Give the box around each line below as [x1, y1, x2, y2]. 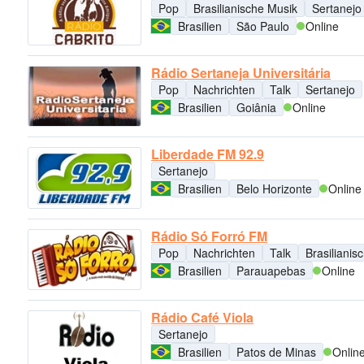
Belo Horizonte [236, 180, 312, 197]
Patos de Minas [236, 343, 316, 360]
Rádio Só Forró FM [151, 226, 267, 245]
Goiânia [236, 99, 276, 115]
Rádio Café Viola [151, 307, 253, 327]
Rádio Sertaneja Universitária [151, 63, 331, 82]
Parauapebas [236, 262, 305, 279]
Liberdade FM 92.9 [151, 145, 264, 164]
